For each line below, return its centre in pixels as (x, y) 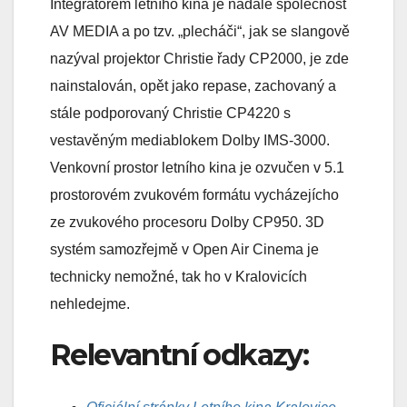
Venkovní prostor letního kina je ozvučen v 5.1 (197, 168)
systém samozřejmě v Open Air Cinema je (184, 250)
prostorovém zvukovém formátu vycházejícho (194, 195)
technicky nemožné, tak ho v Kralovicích (179, 277)
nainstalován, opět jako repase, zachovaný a (193, 86)
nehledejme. (90, 304)
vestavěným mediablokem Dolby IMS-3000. (190, 141)
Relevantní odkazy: (179, 355)
